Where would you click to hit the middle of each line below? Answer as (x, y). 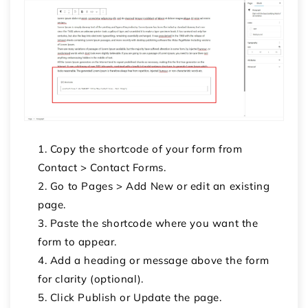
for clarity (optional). (91, 278)
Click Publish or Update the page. (136, 297)
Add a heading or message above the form (159, 260)
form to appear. (77, 241)
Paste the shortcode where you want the (154, 223)
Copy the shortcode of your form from (146, 148)
